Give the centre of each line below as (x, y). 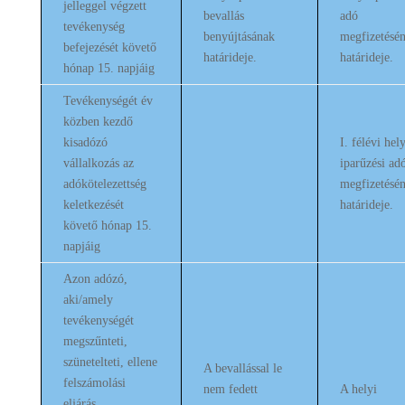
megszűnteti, (95, 341)
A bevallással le (242, 368)
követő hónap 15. (107, 226)
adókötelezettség (104, 184)
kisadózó (85, 142)
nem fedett (230, 389)
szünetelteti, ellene (110, 362)
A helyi (358, 389)
